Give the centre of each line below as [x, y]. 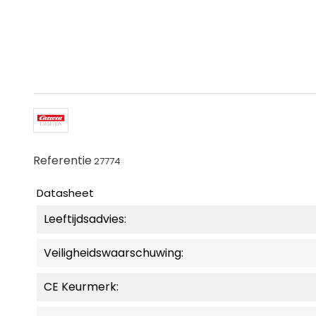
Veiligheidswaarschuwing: [114, 253]
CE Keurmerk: [81, 287]
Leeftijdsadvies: [85, 219]
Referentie [62, 161]
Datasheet [65, 193]
